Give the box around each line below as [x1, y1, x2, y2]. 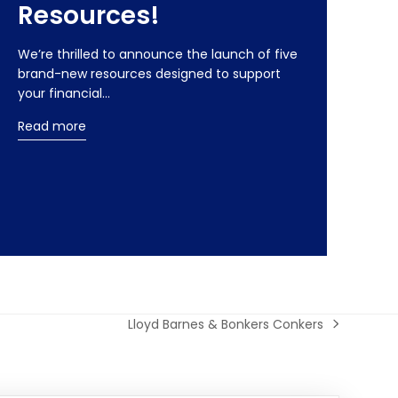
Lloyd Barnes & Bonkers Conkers [128, 314, 324, 333]
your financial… [18, 84, 111, 102]
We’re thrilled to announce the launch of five [18, 44, 298, 63]
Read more [18, 116, 87, 135]
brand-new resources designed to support [18, 64, 282, 83]
